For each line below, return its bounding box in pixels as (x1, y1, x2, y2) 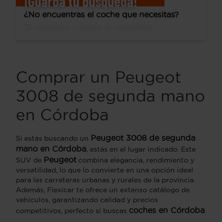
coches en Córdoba (129, 205, 205, 215)
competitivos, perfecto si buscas (16, 206, 129, 215)
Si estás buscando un (16, 134, 91, 142)
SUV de (16, 156, 44, 164)
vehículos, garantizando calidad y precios (16, 195, 158, 204)
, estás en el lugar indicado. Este (86, 145, 196, 153)
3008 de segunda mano (16, 87, 205, 105)
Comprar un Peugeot (16, 68, 181, 86)
